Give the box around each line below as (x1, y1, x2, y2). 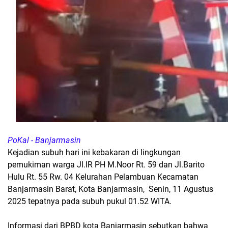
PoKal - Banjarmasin (8, 135, 83, 145)
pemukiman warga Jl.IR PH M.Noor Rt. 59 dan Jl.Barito (8, 160, 205, 169)
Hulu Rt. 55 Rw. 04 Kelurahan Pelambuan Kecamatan (8, 172, 198, 182)
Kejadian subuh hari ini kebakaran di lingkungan (8, 148, 181, 157)
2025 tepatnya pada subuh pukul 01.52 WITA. (8, 196, 172, 206)
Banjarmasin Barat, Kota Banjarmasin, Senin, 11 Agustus (8, 184, 213, 194)
